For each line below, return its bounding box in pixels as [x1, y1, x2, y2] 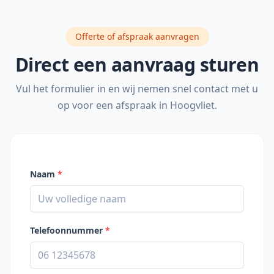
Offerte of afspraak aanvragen [75, 31, 199, 42]
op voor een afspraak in [57, 98, 170, 112]
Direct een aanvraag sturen [15, 52, 259, 77]
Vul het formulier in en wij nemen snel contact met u [16, 82, 258, 95]
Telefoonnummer [30, 224, 105, 236]
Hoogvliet [169, 98, 215, 112]
